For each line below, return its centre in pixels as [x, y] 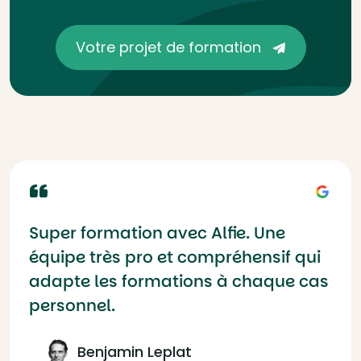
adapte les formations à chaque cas [179, 281]
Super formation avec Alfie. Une [157, 233]
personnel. [72, 305]
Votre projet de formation [170, 47]
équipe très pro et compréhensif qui [175, 257]
